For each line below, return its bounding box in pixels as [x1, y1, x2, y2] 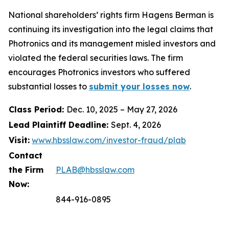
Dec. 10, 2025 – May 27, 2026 [66, 104, 177, 114]
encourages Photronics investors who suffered [8, 67, 190, 77]
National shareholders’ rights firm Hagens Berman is [8, 10, 214, 20]
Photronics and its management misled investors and [8, 38, 216, 49]
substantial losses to [8, 81, 89, 91]
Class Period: [9, 104, 66, 114]
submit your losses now [89, 81, 190, 91]
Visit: [9, 135, 30, 145]
